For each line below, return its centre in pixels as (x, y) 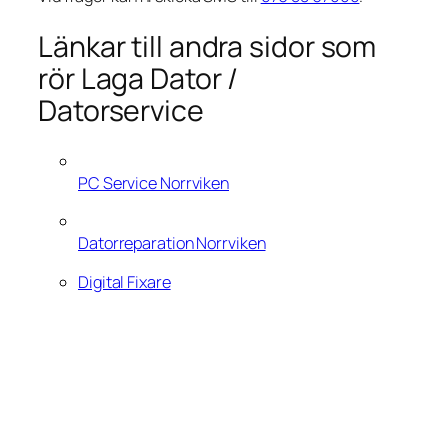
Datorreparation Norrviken (172, 243)
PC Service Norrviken (153, 183)
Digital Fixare (124, 281)
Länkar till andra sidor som (207, 46)
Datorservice (121, 110)
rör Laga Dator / (138, 78)
